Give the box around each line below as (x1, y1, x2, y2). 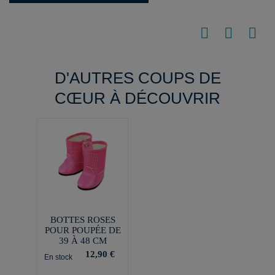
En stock (44, 252, 72, 261)
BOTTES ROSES (50, 214, 115, 225)
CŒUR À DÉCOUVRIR (55, 89, 220, 107)
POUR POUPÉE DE (44, 225, 121, 235)
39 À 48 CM (58, 235, 107, 246)
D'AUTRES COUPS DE (54, 69, 221, 87)
